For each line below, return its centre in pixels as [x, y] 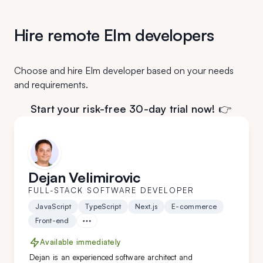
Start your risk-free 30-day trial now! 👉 [131, 108]
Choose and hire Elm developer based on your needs [124, 70]
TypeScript [103, 206]
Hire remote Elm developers [114, 35]
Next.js [146, 206]
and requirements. [51, 84]
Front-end [52, 220]
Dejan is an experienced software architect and [111, 257]
